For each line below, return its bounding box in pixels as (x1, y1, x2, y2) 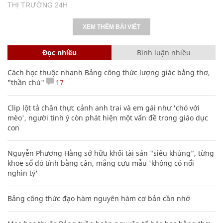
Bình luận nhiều (136, 47, 191, 57)
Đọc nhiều (42, 47, 77, 57)
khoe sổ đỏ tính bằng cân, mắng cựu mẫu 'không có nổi (7, 158, 194, 168)
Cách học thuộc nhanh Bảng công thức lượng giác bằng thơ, (7, 67, 210, 77)
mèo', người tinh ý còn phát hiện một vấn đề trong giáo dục (7, 112, 208, 122)
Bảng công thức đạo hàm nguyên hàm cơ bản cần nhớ (7, 193, 190, 203)
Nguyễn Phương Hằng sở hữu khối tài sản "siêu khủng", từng (7, 148, 214, 158)
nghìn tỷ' (7, 168, 38, 178)
